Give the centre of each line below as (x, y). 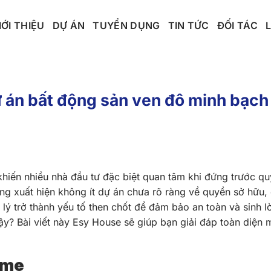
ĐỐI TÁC (237, 25)
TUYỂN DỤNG (126, 25)
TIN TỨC (188, 25)
